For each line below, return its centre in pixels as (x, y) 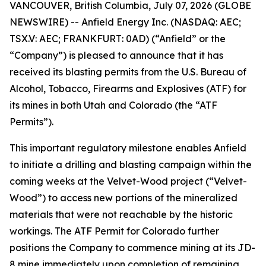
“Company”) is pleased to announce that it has (116, 55)
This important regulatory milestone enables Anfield (128, 148)
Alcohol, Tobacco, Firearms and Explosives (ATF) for (128, 88)
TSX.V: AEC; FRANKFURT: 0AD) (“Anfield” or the (118, 39)
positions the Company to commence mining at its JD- (132, 248)
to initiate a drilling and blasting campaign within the (131, 164)
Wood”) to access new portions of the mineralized (123, 198)
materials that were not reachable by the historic (121, 214)
